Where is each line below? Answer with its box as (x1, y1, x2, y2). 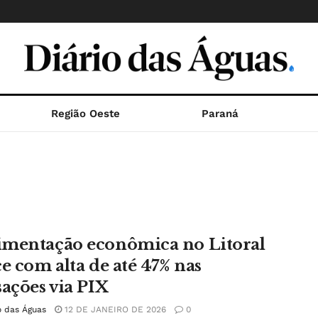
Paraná (201, 107, 238, 120)
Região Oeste (51, 107, 121, 120)
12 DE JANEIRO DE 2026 (62, 305, 166, 314)
